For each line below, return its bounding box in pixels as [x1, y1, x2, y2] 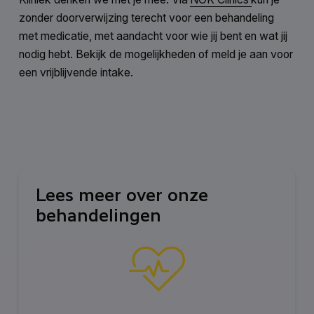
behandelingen [36, 205, 162, 226]
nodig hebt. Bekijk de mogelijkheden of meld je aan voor [18, 47, 293, 61]
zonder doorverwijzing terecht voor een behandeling [18, 11, 274, 25]
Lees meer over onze [36, 184, 209, 206]
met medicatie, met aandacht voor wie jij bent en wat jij [18, 29, 287, 43]
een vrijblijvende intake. [18, 65, 133, 79]
